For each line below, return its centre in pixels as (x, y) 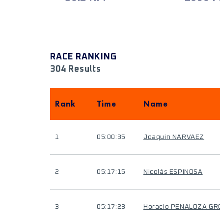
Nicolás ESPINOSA (173, 172)
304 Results (76, 69)
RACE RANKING (83, 57)
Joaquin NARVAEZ (174, 137)
